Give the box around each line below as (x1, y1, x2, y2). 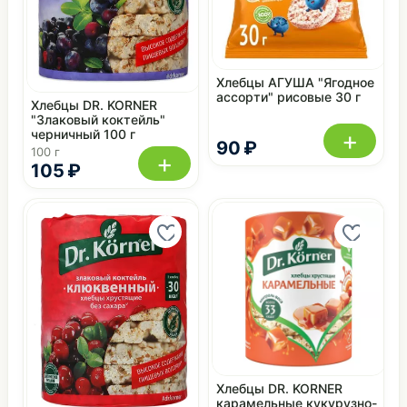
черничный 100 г (31, 125, 135, 142)
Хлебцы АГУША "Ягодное (216, 74, 374, 90)
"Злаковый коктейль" (31, 111, 165, 127)
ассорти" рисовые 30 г (216, 88, 361, 104)
